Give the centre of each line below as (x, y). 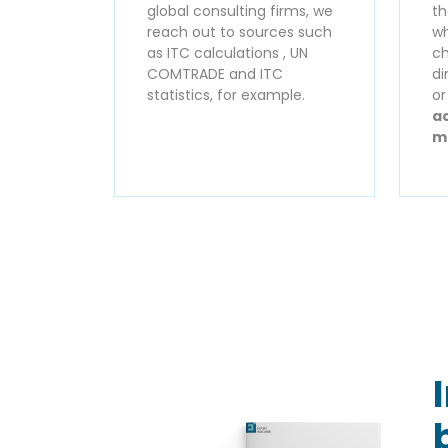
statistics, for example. (226, 94)
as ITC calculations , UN (227, 52)
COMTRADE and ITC (215, 73)
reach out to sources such (239, 31)
